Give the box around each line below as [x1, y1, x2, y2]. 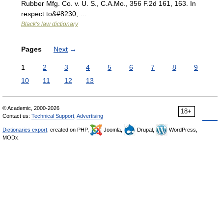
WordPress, [167, 127, 197, 133]
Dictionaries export [2, 127, 47, 133]
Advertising [77, 113, 103, 119]
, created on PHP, [47, 127, 90, 133]
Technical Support [31, 113, 74, 119]
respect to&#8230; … [21, 10, 87, 18]
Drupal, [136, 127, 156, 133]
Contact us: [2, 113, 31, 119]
